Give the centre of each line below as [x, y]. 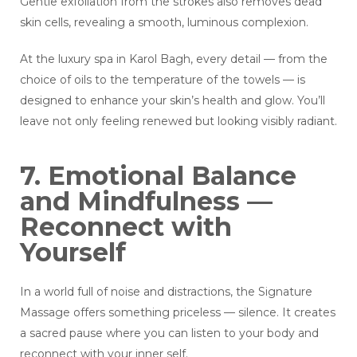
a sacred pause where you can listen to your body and [169, 333]
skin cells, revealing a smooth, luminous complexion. [164, 23]
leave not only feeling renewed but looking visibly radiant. [178, 122]
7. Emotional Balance [158, 176]
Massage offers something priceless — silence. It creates [178, 313]
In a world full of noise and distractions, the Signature [166, 292]
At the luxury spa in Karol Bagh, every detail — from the [174, 59]
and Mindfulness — [146, 202]
